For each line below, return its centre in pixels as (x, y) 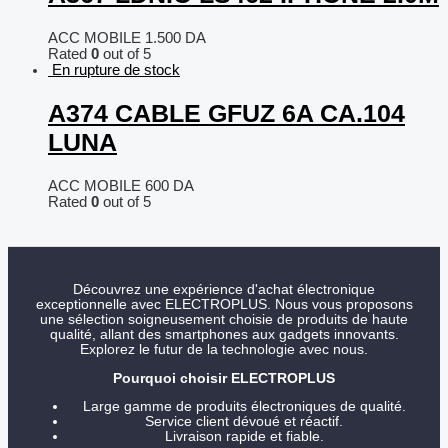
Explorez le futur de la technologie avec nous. (224, 350)
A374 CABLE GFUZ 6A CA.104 (226, 112)
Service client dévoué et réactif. (244, 422)
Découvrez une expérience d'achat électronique (224, 290)
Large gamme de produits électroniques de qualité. (244, 407)
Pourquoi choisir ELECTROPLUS (224, 378)
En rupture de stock (116, 70)
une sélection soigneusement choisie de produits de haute (224, 320)
